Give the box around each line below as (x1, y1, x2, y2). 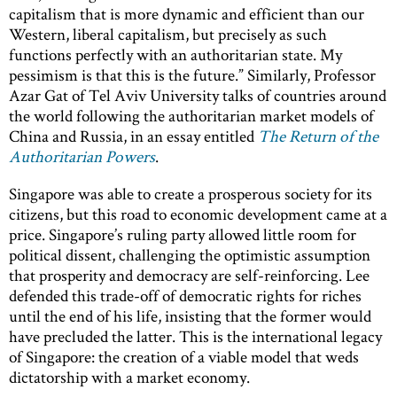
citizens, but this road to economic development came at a (9, 202, 387, 225)
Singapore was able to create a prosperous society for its (9, 182, 372, 205)
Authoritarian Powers (9, 144, 155, 167)
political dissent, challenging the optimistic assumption (9, 243, 370, 266)
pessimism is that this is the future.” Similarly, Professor (9, 63, 376, 86)
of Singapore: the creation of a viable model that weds (9, 345, 359, 368)
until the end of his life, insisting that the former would (9, 304, 371, 327)
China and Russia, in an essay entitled (9, 124, 258, 147)
